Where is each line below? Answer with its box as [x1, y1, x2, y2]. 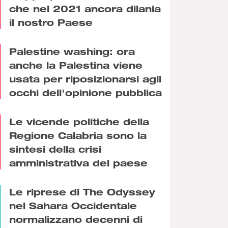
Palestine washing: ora [9, 45, 135, 57]
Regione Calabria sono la [9, 129, 147, 141]
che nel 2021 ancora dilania [9, 2, 161, 14]
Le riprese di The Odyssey [9, 185, 155, 197]
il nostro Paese [9, 16, 93, 28]
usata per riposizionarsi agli [9, 72, 161, 84]
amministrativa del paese [9, 156, 148, 168]
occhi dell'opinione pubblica [9, 86, 162, 98]
